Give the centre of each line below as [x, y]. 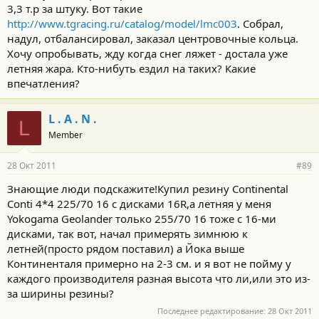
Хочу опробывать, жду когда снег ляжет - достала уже [147, 53]
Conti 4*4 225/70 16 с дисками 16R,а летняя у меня [139, 204]
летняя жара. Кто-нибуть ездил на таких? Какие [131, 68]
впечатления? [43, 83]
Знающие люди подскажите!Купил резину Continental [148, 189]
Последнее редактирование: [213, 310]
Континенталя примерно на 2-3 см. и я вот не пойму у [149, 263]
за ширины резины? [61, 293]
